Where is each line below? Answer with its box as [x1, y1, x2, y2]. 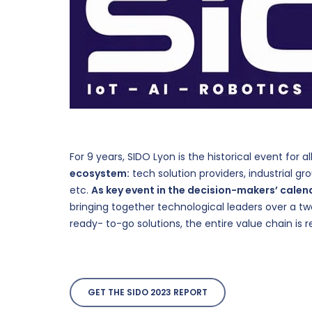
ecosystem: [70, 166, 130, 180]
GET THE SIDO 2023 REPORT [88, 286, 208, 298]
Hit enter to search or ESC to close [123, 253, 265, 266]
